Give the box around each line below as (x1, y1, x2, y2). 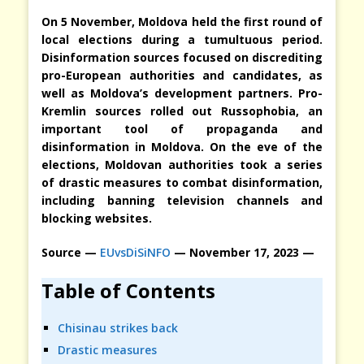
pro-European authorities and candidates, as (41, 67, 323, 83)
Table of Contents (41, 276, 215, 304)
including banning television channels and (41, 192, 323, 208)
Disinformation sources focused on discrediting (41, 49, 323, 65)
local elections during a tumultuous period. (41, 31, 323, 47)
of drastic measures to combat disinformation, (41, 174, 323, 190)
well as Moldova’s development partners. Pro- (41, 84, 323, 101)
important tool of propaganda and (41, 120, 323, 136)
